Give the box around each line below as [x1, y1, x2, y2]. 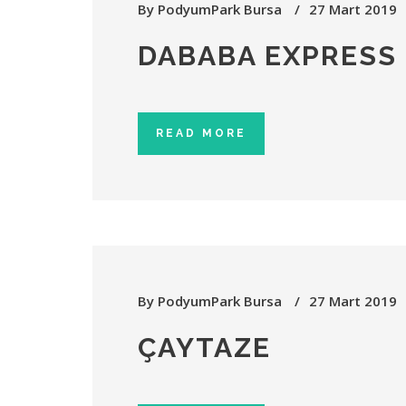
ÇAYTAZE [138, 332, 271, 363]
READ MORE [156, 127, 246, 140]
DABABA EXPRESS [138, 40, 397, 72]
